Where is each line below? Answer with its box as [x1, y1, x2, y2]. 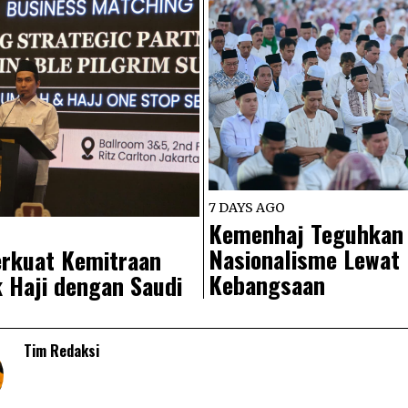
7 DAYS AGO [209, 199, 285, 216]
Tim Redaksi [24, 339, 99, 362]
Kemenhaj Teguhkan [209, 215, 403, 251]
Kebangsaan [209, 266, 325, 302]
